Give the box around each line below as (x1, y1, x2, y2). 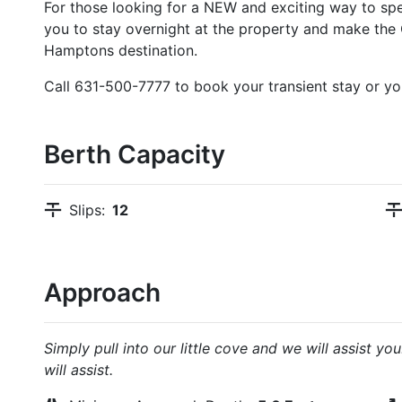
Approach (44, 277, 161, 308)
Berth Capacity (44, 139, 225, 170)
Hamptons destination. (44, 41, 197, 59)
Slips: (69, 201, 105, 219)
